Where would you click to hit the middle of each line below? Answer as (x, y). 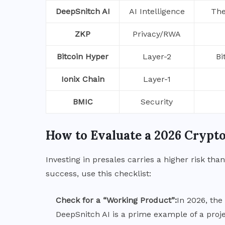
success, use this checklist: (98, 173)
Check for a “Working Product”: (116, 200)
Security (157, 101)
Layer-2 (157, 56)
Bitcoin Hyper (83, 56)
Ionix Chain (83, 79)
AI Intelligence (157, 11)
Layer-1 (157, 79)
